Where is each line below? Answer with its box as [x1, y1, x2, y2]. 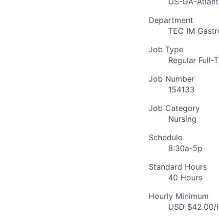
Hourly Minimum [149, 191, 209, 201]
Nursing [168, 114, 197, 124]
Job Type [149, 44, 183, 55]
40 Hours [168, 173, 202, 183]
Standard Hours [149, 162, 207, 172]
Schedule [149, 132, 182, 143]
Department [149, 15, 193, 25]
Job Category [149, 103, 200, 113]
